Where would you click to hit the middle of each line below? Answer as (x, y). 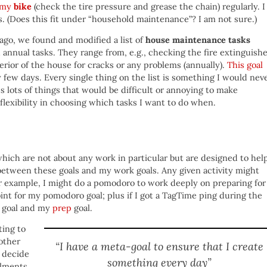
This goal (245, 65)
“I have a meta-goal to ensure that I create (159, 247)
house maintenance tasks (198, 40)
